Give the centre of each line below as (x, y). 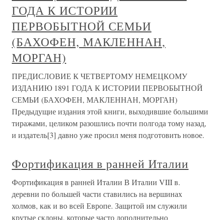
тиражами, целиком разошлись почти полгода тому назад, (109, 123)
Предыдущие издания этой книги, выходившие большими (110, 111)
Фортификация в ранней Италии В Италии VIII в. (96, 182)
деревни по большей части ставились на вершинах (97, 194)
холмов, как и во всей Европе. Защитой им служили (99, 206)
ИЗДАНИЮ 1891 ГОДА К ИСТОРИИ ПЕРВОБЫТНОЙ (107, 88)
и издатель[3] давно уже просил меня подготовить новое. (108, 135)
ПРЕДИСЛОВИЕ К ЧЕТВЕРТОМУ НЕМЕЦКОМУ (99, 76)
